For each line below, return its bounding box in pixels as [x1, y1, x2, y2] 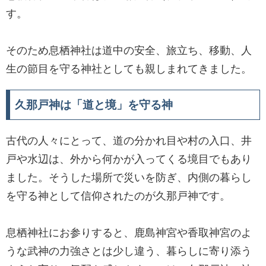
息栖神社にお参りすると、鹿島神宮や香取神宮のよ [6, 226, 252, 239]
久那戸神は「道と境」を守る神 [14, 97, 173, 112]
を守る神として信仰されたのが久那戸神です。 [6, 189, 230, 202]
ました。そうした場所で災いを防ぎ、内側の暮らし [6, 171, 252, 184]
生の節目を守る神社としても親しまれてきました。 [6, 62, 252, 75]
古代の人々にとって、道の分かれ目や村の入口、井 [6, 134, 252, 147]
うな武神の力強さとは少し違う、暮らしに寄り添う [6, 245, 252, 258]
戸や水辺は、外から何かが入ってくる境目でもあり [6, 153, 252, 166]
